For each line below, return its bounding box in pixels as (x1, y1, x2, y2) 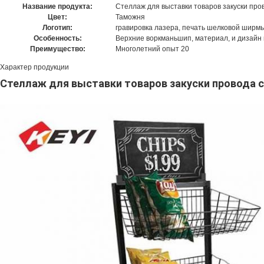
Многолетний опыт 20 (115, 45, 189, 53)
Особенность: (33, 34, 82, 42)
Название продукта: (22, 2, 93, 11)
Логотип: (42, 24, 72, 32)
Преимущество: (29, 45, 85, 53)
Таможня (115, 13, 145, 21)
